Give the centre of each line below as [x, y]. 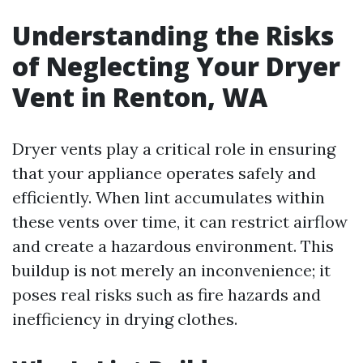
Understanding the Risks [173, 35]
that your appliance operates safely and [164, 173]
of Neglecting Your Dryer [176, 66]
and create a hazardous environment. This [173, 246]
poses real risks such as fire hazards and [167, 295]
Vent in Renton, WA [140, 97]
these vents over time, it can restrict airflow [180, 222]
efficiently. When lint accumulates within [169, 197]
